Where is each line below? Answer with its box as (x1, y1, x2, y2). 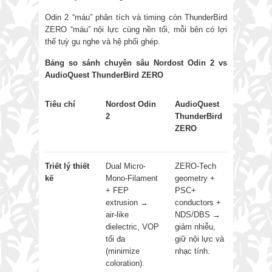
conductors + (175, 197, 221, 207)
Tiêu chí (45, 99, 75, 109)
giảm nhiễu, (175, 222, 216, 231)
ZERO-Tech (175, 161, 216, 171)
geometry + (175, 173, 215, 183)
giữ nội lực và (175, 234, 224, 243)
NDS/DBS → (175, 209, 220, 219)
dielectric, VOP (106, 222, 159, 231)
